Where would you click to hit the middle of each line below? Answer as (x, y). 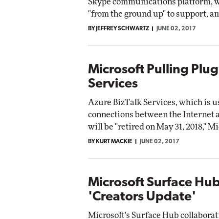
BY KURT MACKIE (110, 142)
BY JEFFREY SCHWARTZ (119, 29)
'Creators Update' (142, 197)
